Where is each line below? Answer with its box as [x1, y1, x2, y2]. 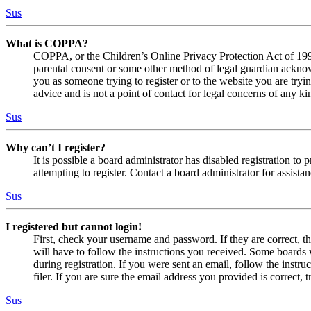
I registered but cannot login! [6, 221, 142, 233]
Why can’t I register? [6, 142, 106, 154]
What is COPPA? [6, 37, 88, 50]
